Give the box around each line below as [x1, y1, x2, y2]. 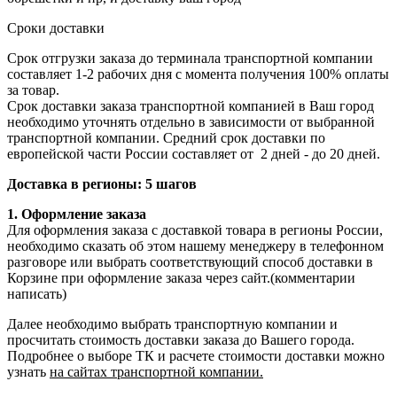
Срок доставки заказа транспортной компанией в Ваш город [7, 97, 374, 113]
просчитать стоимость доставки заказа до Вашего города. [7, 331, 354, 347]
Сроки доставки [7, 19, 105, 35]
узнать [7, 363, 50, 379]
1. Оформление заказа [7, 206, 146, 222]
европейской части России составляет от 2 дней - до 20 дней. [7, 145, 380, 161]
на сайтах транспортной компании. [50, 363, 263, 379]
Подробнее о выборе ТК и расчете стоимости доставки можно [7, 347, 385, 363]
